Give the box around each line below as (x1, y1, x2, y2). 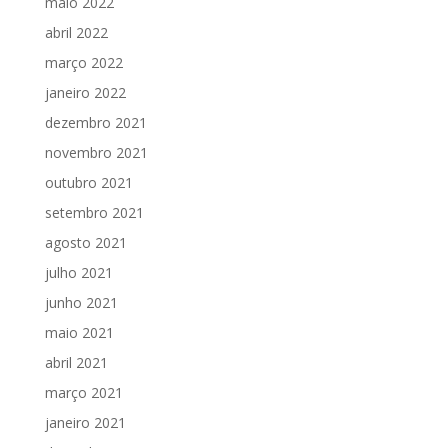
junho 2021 (44, 292, 118, 312)
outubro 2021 (44, 172, 133, 192)
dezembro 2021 (44, 112, 147, 132)
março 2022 (44, 52, 123, 72)
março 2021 (44, 382, 123, 402)
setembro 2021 (44, 202, 144, 222)
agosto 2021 (44, 232, 127, 252)
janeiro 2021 (44, 412, 126, 432)
